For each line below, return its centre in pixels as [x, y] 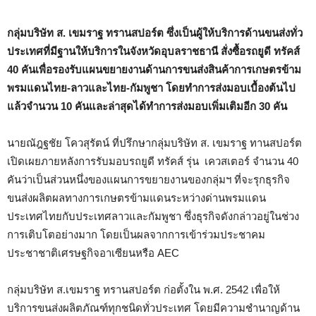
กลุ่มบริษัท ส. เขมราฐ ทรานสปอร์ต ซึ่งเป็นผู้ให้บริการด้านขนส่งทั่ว [155, 33]
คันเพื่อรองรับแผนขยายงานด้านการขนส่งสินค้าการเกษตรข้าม [161, 69]
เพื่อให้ [264, 290]
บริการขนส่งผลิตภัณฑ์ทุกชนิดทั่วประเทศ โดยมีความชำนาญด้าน [153, 308]
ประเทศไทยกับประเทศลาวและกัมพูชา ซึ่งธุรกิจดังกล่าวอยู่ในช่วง [153, 216]
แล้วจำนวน [34, 106]
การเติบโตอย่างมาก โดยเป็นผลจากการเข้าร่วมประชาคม [136, 235]
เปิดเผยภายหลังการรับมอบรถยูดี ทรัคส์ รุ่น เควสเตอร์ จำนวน [147, 161]
